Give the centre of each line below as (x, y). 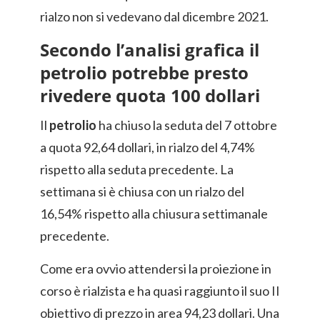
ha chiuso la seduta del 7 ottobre (187, 125)
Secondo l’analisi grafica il (150, 50)
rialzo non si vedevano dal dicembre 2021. (154, 16)
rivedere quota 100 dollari (150, 95)
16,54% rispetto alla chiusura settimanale (154, 214)
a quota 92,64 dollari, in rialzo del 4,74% (147, 147)
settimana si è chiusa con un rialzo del (142, 191)
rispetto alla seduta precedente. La (137, 169)
